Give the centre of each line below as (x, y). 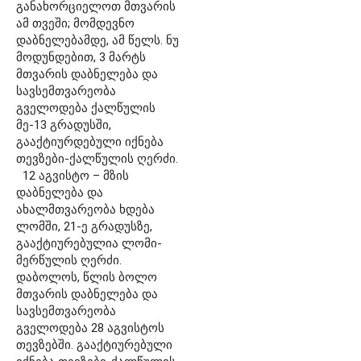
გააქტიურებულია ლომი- (89, 243)
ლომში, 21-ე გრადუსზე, (84, 226)
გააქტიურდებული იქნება (90, 141)
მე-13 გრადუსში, (64, 124)
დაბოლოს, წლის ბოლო (87, 277)
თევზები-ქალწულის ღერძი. (97, 158)
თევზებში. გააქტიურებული (94, 344)
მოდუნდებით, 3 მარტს (81, 57)
